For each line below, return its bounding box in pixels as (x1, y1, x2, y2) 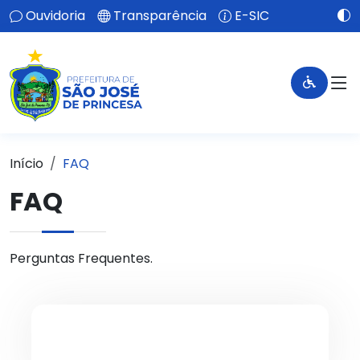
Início (10, 154, 43, 173)
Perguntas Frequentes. (10, 249, 153, 268)
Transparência (113, 6, 207, 25)
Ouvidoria (26, 6, 85, 25)
